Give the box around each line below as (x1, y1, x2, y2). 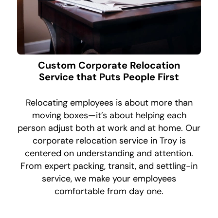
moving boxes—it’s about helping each (32, 109, 186, 122)
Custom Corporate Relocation (38, 59, 180, 72)
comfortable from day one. (54, 185, 163, 198)
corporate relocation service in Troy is (32, 135, 186, 147)
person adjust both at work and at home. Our (18, 122, 200, 134)
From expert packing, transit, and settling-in (20, 160, 198, 172)
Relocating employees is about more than (25, 97, 193, 109)
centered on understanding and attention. (25, 147, 193, 160)
